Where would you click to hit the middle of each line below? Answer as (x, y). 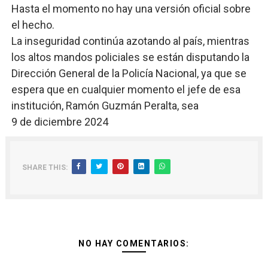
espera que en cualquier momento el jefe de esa (126, 89)
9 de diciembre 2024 (60, 122)
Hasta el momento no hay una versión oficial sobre (131, 9)
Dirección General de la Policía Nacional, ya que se (129, 73)
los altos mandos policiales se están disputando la (130, 57)
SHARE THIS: (45, 167)
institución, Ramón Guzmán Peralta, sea (105, 106)
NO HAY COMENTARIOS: (134, 243)
